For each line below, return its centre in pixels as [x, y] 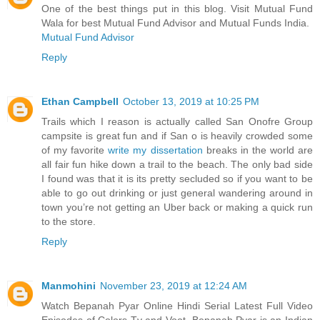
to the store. [69, 221]
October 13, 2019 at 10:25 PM [191, 101]
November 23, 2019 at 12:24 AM [174, 285]
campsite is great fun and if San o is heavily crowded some [177, 135]
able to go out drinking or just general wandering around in [177, 192]
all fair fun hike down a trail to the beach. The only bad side [177, 164]
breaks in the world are [258, 150]
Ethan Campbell [80, 101]
